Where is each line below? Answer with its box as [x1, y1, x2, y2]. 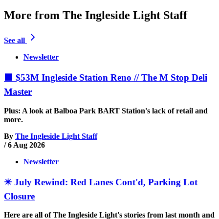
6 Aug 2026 [8, 140, 45, 149]
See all [4, 36, 25, 45]
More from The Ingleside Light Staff [4, 8, 187, 22]
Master [4, 87, 32, 97]
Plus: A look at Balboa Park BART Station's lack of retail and [4, 106, 208, 115]
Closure [4, 191, 35, 201]
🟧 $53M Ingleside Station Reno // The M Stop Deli [4, 72, 207, 83]
